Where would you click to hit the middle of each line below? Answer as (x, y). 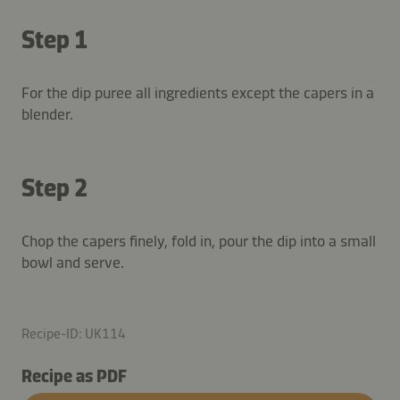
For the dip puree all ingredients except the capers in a (198, 92)
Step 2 (54, 187)
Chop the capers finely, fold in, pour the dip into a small (199, 241)
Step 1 (54, 39)
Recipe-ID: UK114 (74, 333)
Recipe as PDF (74, 375)
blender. (47, 114)
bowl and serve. (73, 262)
